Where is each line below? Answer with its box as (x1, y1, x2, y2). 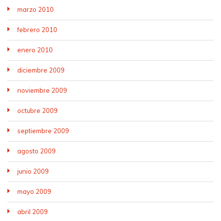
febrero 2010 (17, 26, 57, 34)
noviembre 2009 (17, 86, 67, 94)
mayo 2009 (17, 187, 51, 195)
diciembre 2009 (17, 66, 65, 74)
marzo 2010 (17, 5, 54, 13)
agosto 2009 (17, 147, 56, 155)
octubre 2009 (17, 107, 58, 114)
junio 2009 (17, 167, 49, 175)
